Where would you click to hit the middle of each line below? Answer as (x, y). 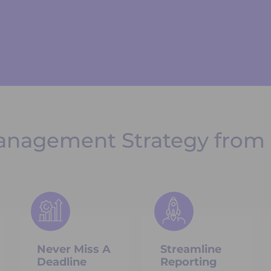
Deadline (62, 262)
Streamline (191, 249)
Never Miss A (74, 249)
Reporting (189, 262)
